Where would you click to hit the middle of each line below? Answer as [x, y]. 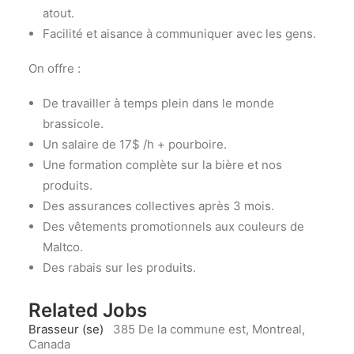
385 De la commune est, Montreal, [209, 329]
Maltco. [63, 247]
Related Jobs [88, 310]
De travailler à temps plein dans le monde [158, 103]
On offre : [55, 68]
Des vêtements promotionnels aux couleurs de [173, 226]
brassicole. [73, 124]
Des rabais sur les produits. [119, 267]
